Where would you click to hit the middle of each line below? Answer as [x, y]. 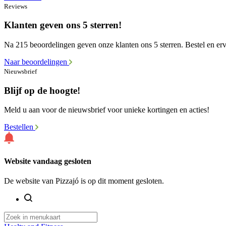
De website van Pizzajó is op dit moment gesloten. [84, 181]
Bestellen [20, 127]
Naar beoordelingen [37, 62]
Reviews [16, 6]
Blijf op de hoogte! [42, 90]
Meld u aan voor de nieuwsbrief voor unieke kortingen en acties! [107, 110]
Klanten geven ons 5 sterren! [63, 25]
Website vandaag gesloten [48, 161]
